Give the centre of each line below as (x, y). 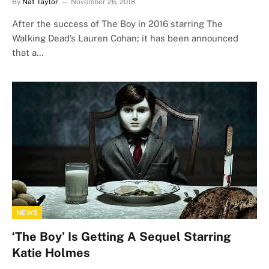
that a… (28, 52)
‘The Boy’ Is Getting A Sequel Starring (122, 237)
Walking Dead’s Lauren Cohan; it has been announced (125, 38)
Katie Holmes (51, 253)
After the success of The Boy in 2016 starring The (117, 23)
